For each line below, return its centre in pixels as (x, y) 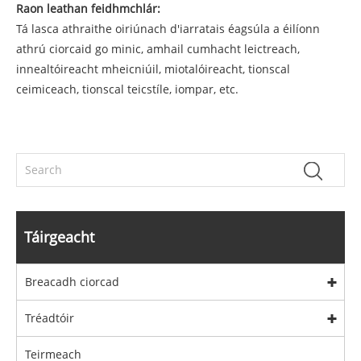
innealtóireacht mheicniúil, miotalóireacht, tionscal (153, 69)
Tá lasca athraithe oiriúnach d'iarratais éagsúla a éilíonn (168, 29)
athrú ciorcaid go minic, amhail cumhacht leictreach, (158, 49)
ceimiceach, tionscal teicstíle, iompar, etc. (127, 89)
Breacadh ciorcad (72, 282)
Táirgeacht (59, 237)
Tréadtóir (50, 318)
